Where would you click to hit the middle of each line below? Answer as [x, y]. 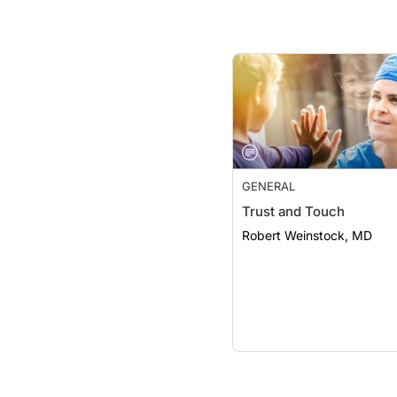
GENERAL [269, 186]
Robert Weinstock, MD [307, 235]
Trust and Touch [293, 211]
